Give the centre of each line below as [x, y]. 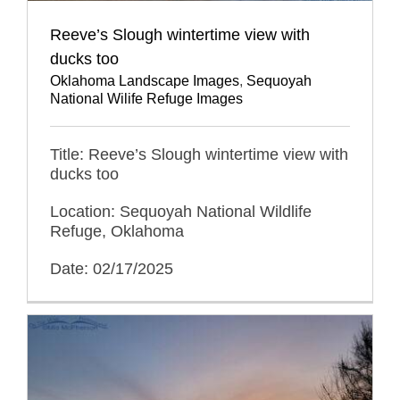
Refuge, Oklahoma [117, 232]
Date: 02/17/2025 [111, 269]
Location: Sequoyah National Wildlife [180, 212]
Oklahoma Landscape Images [144, 81]
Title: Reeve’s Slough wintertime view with [199, 155]
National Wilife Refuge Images [146, 99]
